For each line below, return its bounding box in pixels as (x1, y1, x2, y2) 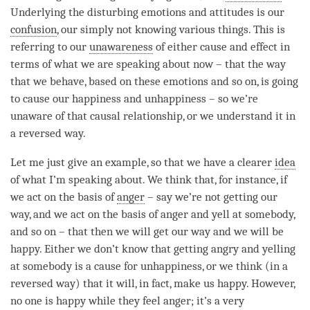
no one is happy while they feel (10, 293, 163, 307)
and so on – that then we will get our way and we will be (10, 224, 284, 238)
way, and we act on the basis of (10, 207, 161, 221)
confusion (10, 22, 57, 36)
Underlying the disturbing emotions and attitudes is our (10, 5, 284, 19)
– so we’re (206, 91, 258, 105)
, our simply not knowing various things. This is (57, 22, 285, 36)
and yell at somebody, (188, 207, 295, 221)
